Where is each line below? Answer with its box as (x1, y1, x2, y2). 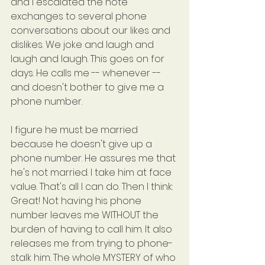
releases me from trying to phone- (11, 237, 173, 251)
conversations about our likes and (11, 24, 173, 38)
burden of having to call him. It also (11, 222, 174, 237)
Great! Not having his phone (11, 194, 144, 208)
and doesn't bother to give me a (11, 80, 166, 95)
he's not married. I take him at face (11, 166, 174, 180)
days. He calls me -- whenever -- (11, 66, 163, 80)
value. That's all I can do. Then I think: (11, 180, 175, 194)
